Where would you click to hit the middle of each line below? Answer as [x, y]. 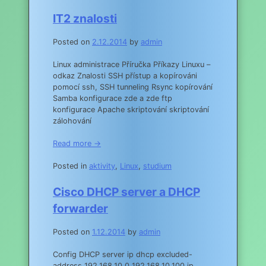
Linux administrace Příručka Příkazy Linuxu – [132, 65]
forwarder [80, 208]
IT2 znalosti [85, 18]
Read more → [77, 144]
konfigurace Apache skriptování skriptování [131, 110]
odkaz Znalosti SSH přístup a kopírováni [125, 76]
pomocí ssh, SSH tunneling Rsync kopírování [133, 87]
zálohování [75, 121]
